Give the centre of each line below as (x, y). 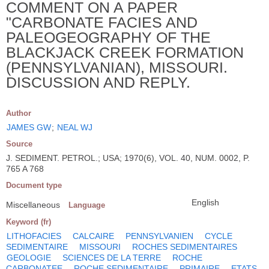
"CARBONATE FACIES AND (102, 22)
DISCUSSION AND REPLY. (98, 82)
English (205, 202)
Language (87, 205)
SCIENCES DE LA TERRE (112, 257)
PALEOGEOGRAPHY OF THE (108, 37)
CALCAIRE (93, 236)
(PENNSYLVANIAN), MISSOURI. (117, 67)
